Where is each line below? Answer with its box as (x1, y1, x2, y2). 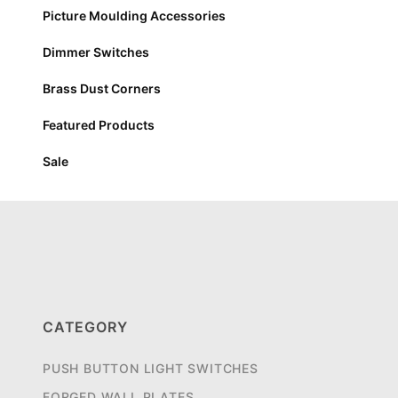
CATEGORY (43, 318, 128, 336)
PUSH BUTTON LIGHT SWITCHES (43, 361, 259, 376)
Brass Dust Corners (43, 81, 161, 96)
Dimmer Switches (43, 44, 149, 60)
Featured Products (43, 117, 155, 132)
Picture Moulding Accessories (43, 8, 226, 23)
